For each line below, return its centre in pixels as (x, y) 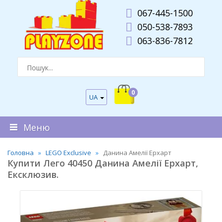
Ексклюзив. (33, 174)
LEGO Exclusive (68, 153)
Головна (21, 153)
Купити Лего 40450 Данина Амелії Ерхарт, (103, 163)
